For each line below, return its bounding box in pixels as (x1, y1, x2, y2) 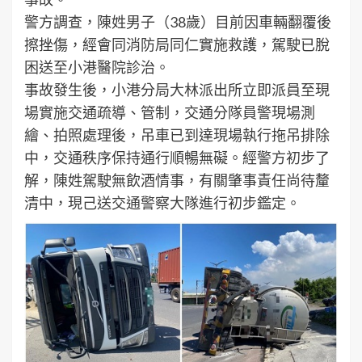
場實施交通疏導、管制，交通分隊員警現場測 (24, 103, 315, 122)
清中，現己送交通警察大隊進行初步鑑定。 (24, 194, 301, 213)
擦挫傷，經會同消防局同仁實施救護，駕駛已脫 (24, 36, 330, 54)
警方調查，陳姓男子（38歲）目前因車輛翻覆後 (24, 13, 331, 32)
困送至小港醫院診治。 (24, 58, 170, 77)
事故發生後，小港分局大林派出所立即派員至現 (24, 81, 330, 99)
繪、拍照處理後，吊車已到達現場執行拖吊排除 (24, 126, 330, 145)
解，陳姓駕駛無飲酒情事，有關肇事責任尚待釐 (24, 171, 330, 190)
